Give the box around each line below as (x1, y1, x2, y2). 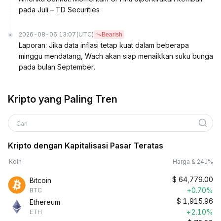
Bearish (102, 31, 122, 38)
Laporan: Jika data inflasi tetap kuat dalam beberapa (19, 41, 189, 49)
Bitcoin (30, 176, 51, 184)
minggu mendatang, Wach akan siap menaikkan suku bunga (19, 52, 213, 60)
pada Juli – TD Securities (19, 5, 100, 14)
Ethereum (30, 198, 60, 206)
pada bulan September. (19, 63, 95, 71)
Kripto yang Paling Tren (8, 93, 117, 105)
